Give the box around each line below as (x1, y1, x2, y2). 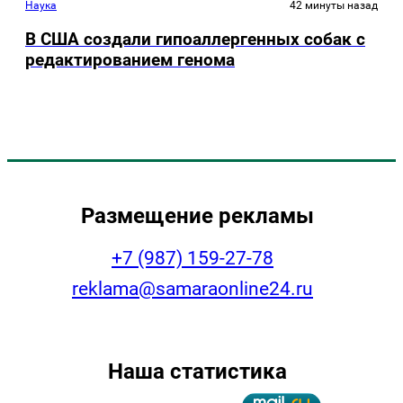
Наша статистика (107, 357, 287, 384)
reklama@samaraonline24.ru (72, 277, 313, 300)
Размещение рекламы (80, 201, 314, 228)
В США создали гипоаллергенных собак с (25, 29, 365, 50)
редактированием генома (25, 49, 235, 71)
